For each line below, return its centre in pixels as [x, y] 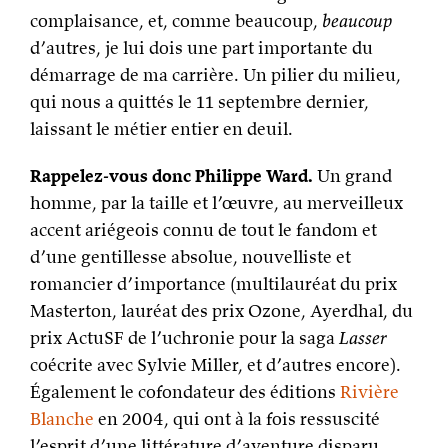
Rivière [369, 391]
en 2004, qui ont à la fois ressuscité [237, 418]
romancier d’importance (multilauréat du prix [213, 283]
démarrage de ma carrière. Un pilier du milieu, [215, 74]
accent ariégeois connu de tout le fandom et [203, 229]
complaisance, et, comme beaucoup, [176, 20]
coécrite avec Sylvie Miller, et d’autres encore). [215, 364]
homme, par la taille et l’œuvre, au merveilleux [216, 202]
